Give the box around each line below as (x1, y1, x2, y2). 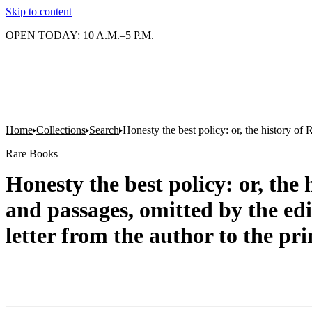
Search (89, 124, 119, 136)
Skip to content (6, 6, 72, 17)
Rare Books (6, 148, 58, 159)
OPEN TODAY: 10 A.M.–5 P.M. (6, 29, 154, 41)
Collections (36, 124, 86, 136)
